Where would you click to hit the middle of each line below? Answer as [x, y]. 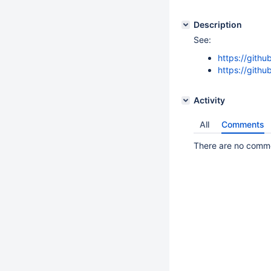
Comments [243, 124]
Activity [209, 100]
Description [218, 24]
